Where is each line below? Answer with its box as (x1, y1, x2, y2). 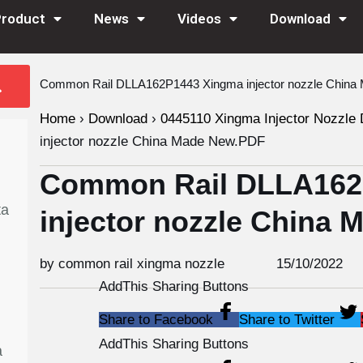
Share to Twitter (238, 312, 335, 327)
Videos (177, 11, 221, 27)
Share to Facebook (98, 312, 213, 327)
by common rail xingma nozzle (39, 256, 224, 271)
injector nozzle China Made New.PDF (39, 134, 265, 149)
